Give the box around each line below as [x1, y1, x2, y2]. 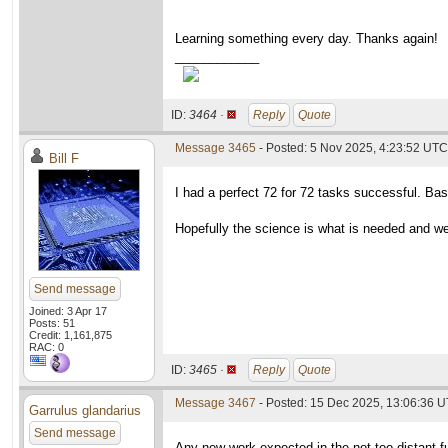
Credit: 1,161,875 [29, 329, 112, 341]
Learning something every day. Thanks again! [175, 31, 438, 46]
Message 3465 [175, 141, 256, 155]
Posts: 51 [29, 317, 75, 329]
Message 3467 [175, 396, 256, 410]
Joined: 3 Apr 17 [29, 305, 107, 317]
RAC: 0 [29, 341, 64, 353]
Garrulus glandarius [29, 403, 141, 418]
